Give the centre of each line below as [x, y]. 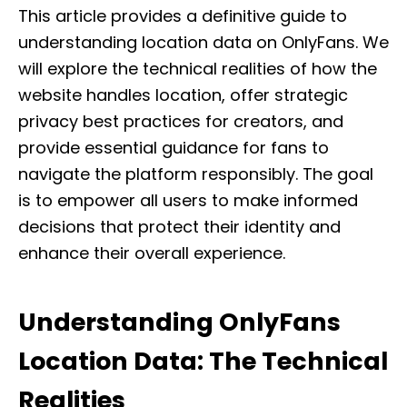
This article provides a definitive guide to [183, 16]
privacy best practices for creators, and [181, 121]
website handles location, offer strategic [183, 95]
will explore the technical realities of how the [198, 69]
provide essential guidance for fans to [174, 148]
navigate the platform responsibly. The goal [196, 174]
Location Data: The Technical [203, 361]
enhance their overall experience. [152, 253]
